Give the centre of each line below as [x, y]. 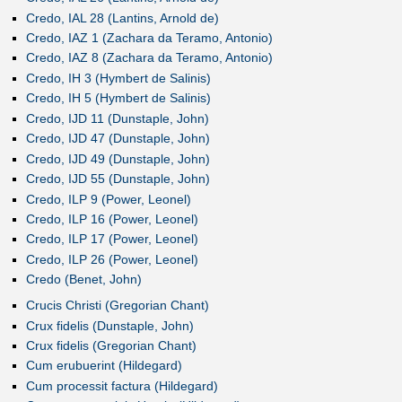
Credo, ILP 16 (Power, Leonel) [112, 218]
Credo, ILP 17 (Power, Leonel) [112, 239]
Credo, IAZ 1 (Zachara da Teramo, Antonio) [149, 38]
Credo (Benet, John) [83, 280]
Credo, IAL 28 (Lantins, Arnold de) [122, 17]
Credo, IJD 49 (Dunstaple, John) [118, 158]
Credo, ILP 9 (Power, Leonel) [108, 199]
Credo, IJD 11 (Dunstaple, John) [117, 118]
